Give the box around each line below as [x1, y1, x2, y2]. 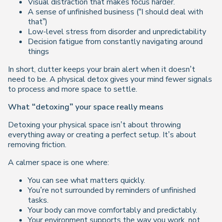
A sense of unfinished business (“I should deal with [28, 6, 203, 17]
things [28, 46, 49, 57]
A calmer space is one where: [8, 157, 109, 168]
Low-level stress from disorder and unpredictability [28, 26, 206, 37]
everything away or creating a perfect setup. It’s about [8, 129, 196, 140]
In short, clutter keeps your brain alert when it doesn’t [8, 64, 195, 75]
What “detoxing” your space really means [8, 102, 164, 112]
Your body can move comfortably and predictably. [28, 205, 197, 216]
